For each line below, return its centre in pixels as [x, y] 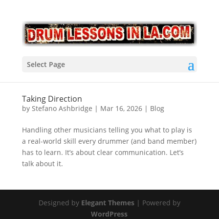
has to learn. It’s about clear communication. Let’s [103, 152]
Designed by [60, 203]
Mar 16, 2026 [121, 108]
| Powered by [157, 203]
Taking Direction [52, 99]
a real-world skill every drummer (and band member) [109, 141]
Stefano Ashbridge [62, 108]
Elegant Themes [108, 203]
